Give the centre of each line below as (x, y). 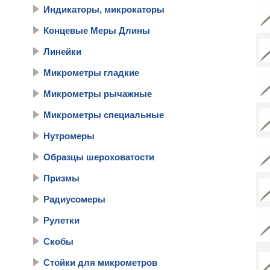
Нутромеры (69, 136)
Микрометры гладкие (91, 73)
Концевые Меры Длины (97, 30)
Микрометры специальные (104, 115)
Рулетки (61, 220)
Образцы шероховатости (99, 157)
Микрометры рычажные (98, 94)
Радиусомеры (74, 199)
